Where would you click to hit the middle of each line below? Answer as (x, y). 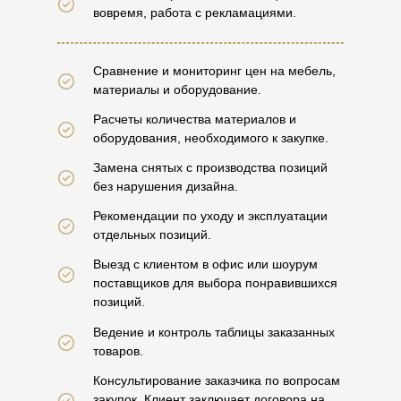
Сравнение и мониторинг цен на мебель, (214, 71)
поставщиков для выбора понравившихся (215, 283)
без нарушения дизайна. (166, 186)
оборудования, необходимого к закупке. (211, 138)
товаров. (118, 351)
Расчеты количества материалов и (195, 119)
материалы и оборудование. (177, 90)
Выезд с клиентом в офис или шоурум (205, 264)
